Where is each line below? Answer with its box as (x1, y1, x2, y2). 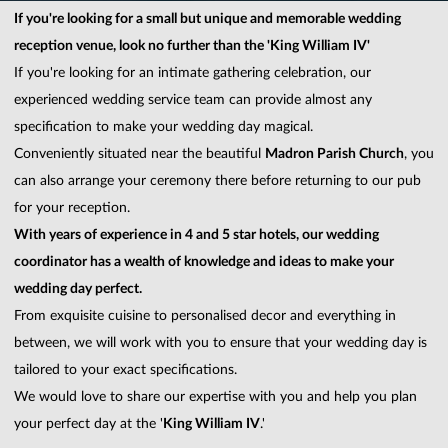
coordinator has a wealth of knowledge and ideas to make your (14, 255, 394, 270)
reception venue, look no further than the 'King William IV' (14, 39, 370, 54)
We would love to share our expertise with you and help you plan (14, 390, 417, 405)
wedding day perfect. (14, 282, 142, 297)
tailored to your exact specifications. (14, 363, 241, 378)
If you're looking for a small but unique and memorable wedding (14, 12, 401, 27)
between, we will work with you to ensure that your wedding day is (14, 336, 427, 351)
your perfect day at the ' (14, 417, 163, 432)
